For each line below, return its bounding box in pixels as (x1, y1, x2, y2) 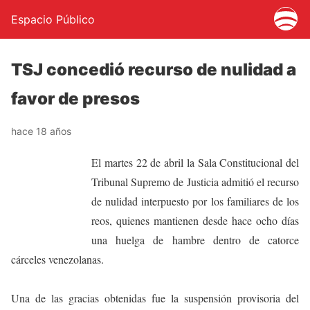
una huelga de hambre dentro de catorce (91, 232, 299, 247)
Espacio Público (11, 12, 95, 26)
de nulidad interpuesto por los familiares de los (91, 194, 299, 208)
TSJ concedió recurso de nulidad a (11, 60, 296, 80)
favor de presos (11, 89, 140, 109)
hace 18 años (11, 125, 71, 137)
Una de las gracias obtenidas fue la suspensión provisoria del (11, 291, 299, 305)
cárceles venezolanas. (11, 252, 104, 266)
